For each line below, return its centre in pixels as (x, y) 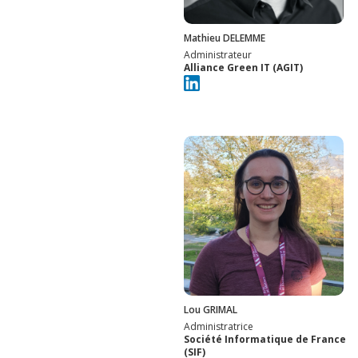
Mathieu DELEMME (225, 38)
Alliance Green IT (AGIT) (243, 67)
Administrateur (218, 54)
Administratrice (219, 327)
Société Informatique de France (265, 340)
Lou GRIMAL (211, 310)
